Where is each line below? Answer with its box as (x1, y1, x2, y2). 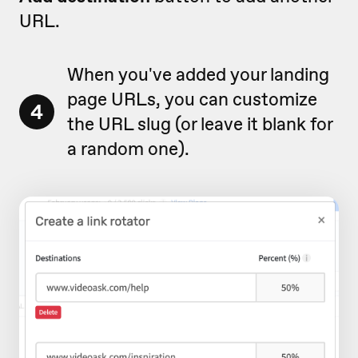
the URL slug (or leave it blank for (67, 111, 332, 136)
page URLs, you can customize (67, 86, 317, 111)
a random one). (67, 136, 189, 161)
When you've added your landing (67, 62, 329, 86)
